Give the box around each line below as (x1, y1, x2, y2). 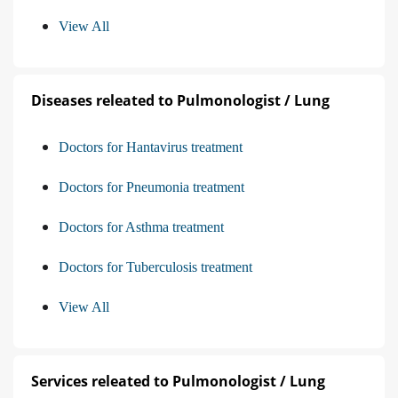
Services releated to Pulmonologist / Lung (31, 371, 325, 392)
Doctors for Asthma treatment (59, 219, 224, 235)
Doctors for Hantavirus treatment (59, 139, 243, 155)
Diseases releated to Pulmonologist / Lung (31, 91, 330, 111)
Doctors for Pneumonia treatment (59, 179, 244, 195)
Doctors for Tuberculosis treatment (59, 259, 252, 275)
